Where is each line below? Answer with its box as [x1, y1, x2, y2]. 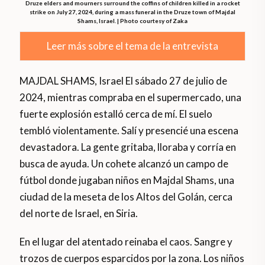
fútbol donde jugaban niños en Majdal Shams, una [20, 174, 235, 187]
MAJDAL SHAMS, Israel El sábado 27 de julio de [20, 75, 228, 88]
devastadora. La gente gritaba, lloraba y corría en [20, 141, 237, 154]
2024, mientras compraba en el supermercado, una [20, 91, 242, 104]
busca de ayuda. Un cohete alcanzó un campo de [20, 157, 229, 170]
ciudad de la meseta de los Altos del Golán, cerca [20, 190, 233, 203]
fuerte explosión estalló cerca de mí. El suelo [20, 108, 213, 121]
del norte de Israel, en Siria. [20, 207, 138, 220]
